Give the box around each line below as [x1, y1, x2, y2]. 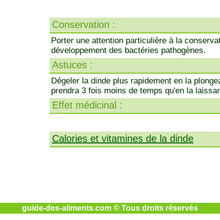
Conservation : [52, 19, 115, 30]
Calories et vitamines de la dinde [52, 133, 193, 144]
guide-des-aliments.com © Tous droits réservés [22, 204, 198, 212]
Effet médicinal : [52, 100, 122, 110]
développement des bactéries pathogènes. [51, 46, 206, 55]
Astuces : [52, 59, 93, 70]
